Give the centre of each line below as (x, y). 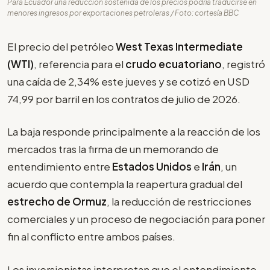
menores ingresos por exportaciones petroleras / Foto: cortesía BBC (123, 13)
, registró (243, 64)
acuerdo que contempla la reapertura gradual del (125, 184)
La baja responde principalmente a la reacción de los (134, 132)
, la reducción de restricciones (179, 202)
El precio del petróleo (61, 46)
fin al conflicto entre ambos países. (91, 237)
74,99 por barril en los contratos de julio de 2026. (124, 99)
